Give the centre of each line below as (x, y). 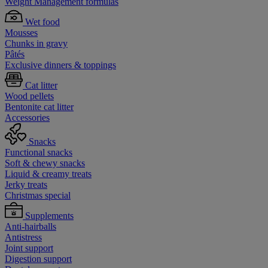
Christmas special (38, 195)
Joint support (29, 248)
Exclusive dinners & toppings (60, 65)
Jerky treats (26, 185)
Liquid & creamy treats (48, 174)
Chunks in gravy (36, 43)
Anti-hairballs (31, 226)
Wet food (42, 22)
